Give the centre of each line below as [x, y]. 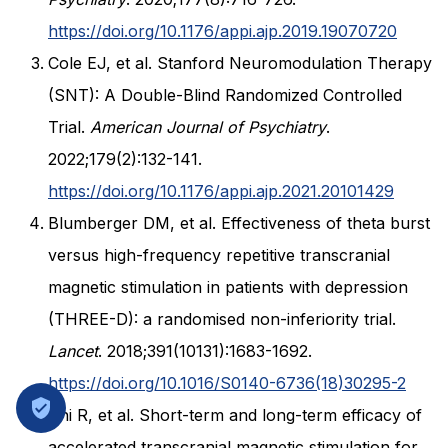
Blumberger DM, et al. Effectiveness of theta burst [239, 223]
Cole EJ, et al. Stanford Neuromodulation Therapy [240, 63]
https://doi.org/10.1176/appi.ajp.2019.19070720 [222, 31]
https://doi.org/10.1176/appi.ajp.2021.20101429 [221, 191]
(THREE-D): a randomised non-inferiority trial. [222, 319]
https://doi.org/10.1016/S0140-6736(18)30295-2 [227, 383]
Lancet [73, 351]
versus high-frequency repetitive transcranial [219, 255]
